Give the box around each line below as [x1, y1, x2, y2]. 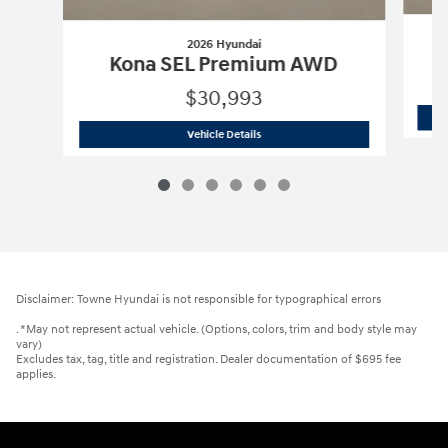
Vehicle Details [186, 127, 261, 141]
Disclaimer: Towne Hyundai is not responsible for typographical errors [16, 292, 381, 308]
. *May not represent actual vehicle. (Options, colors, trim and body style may [16, 322, 417, 338]
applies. [16, 367, 56, 383]
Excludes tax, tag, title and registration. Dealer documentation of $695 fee [16, 352, 401, 368]
